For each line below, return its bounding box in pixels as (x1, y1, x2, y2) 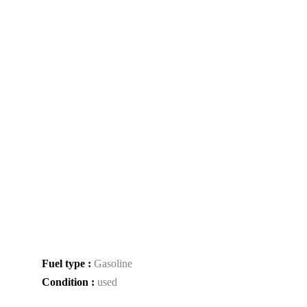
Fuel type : (42, 258, 94, 269)
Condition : (42, 276, 97, 288)
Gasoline (94, 258, 132, 269)
